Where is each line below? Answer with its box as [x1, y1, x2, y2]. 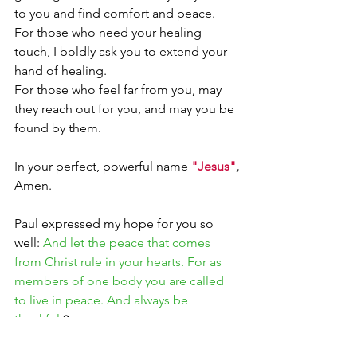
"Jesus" [191, 158, 236, 174]
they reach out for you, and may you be [14, 100, 237, 116]
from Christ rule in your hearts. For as [14, 253, 225, 269]
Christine [14, 330, 65, 346]
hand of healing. [14, 62, 107, 78]
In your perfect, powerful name [14, 158, 191, 174]
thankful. [14, 311, 63, 327]
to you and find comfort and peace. [14, 5, 215, 21]
